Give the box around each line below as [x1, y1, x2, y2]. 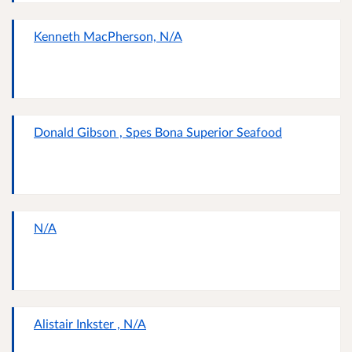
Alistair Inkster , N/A [34, 316, 146, 332]
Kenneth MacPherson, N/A [34, 28, 182, 44]
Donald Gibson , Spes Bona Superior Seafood [34, 124, 282, 140]
